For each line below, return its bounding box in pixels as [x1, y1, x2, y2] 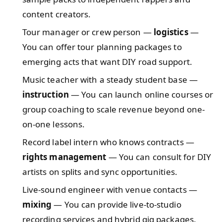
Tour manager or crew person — [22, 26, 154, 38]
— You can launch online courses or [68, 88, 214, 100]
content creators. [22, 8, 91, 20]
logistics [153, 26, 188, 38]
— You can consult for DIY [106, 151, 212, 163]
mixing [22, 198, 52, 210]
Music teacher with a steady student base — [22, 73, 198, 85]
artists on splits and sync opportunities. [22, 166, 177, 177]
